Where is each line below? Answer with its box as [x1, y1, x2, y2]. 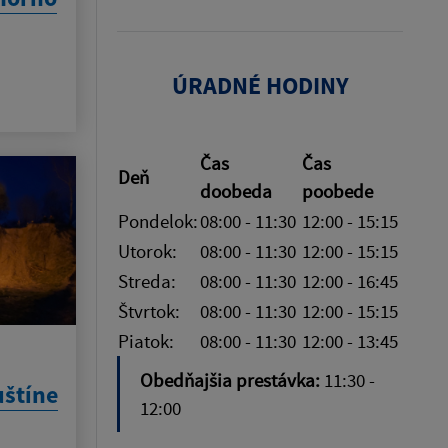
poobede [302, 179, 373, 203]
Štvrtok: [118, 299, 180, 323]
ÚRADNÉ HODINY [171, 70, 349, 101]
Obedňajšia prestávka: [140, 368, 324, 392]
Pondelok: [118, 209, 198, 233]
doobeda [200, 179, 272, 203]
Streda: [118, 269, 176, 293]
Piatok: [118, 329, 174, 353]
